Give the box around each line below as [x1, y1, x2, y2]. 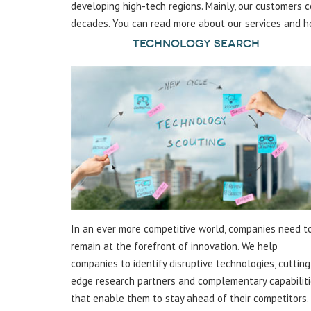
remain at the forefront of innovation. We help [71, 239, 278, 253]
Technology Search [132, 37, 260, 50]
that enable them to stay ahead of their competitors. [71, 292, 308, 305]
